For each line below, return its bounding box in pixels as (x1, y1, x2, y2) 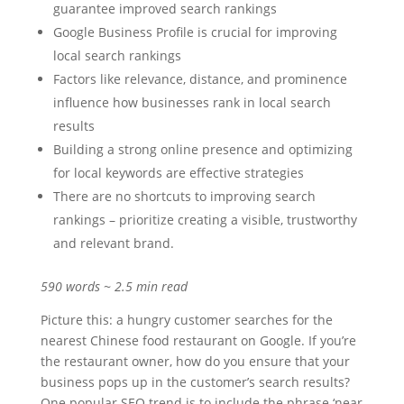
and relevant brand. (52, 234, 174, 252)
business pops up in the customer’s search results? (40, 373, 350, 390)
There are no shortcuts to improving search (52, 188, 316, 205)
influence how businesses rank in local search (52, 94, 331, 111)
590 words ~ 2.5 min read (40, 278, 191, 295)
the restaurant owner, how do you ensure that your (40, 353, 350, 370)
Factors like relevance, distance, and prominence (52, 70, 347, 87)
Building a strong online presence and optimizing (52, 141, 353, 158)
